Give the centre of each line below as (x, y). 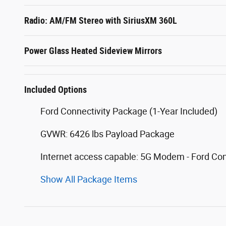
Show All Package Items (89, 180)
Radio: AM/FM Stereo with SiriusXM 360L (101, 21)
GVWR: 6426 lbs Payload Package (107, 134)
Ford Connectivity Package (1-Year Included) (129, 111)
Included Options (55, 90)
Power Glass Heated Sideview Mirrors (93, 51)
